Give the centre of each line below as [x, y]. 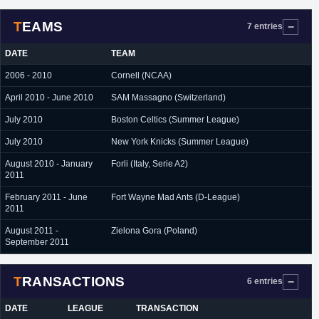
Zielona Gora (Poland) [154, 231]
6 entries [265, 281]
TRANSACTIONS [74, 281]
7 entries [265, 26]
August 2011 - [32, 231]
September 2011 [37, 242]
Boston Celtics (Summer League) [175, 120]
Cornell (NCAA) [141, 75]
